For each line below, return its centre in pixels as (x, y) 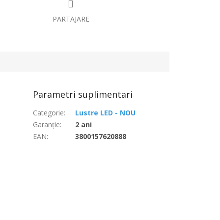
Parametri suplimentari (83, 94)
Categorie (49, 112)
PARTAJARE (71, 19)
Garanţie (47, 124)
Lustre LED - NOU (106, 112)
